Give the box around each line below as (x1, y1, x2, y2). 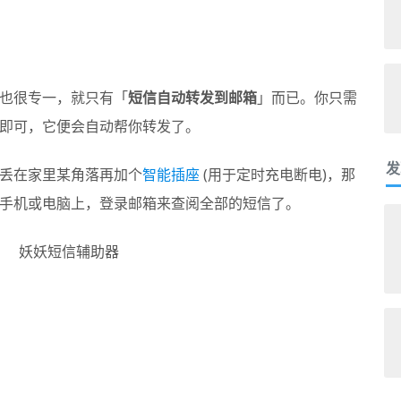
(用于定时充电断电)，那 (199, 165, 355, 184)
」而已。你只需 (256, 88, 357, 107)
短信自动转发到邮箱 (127, 88, 257, 107)
